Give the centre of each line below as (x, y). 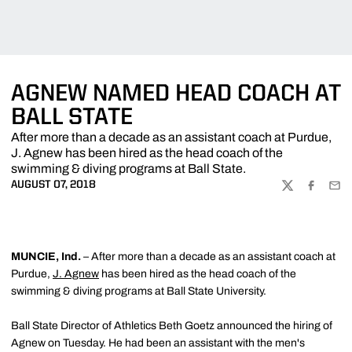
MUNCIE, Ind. (46, 257)
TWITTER (304, 192)
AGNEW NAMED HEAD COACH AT (176, 94)
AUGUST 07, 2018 (53, 185)
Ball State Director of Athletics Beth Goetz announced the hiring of (172, 326)
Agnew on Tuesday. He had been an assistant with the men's (158, 343)
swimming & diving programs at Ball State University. (139, 291)
